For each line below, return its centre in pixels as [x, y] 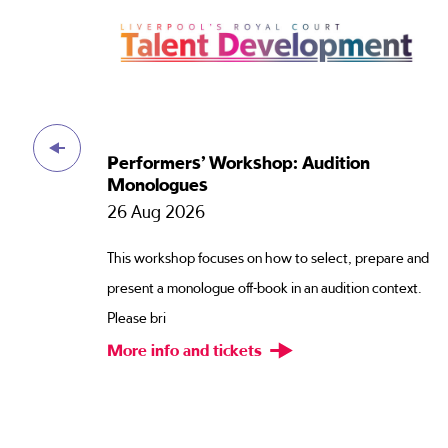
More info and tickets [187, 351]
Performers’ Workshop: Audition [239, 163]
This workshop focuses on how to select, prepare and [268, 258]
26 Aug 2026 [156, 212]
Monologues [158, 185]
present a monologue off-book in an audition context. [264, 288]
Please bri [137, 318]
